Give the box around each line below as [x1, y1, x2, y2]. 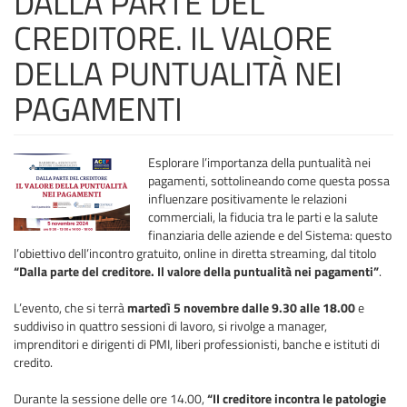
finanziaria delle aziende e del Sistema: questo [148, 225, 392, 245]
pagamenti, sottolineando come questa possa [148, 171, 390, 191]
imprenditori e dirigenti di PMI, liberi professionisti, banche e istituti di [14, 334, 380, 354]
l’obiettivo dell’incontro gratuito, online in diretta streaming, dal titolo [14, 243, 376, 263]
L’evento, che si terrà [14, 298, 127, 318]
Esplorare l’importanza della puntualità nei [148, 153, 371, 173]
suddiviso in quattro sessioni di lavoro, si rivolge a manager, [14, 316, 327, 336]
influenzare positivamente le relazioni [148, 189, 347, 209]
